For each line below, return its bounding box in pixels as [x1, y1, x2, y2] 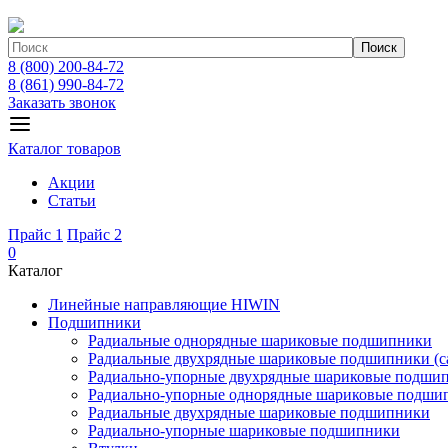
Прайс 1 [8, 226, 63, 243]
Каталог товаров [8, 140, 121, 157]
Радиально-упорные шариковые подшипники [88, 422, 400, 439]
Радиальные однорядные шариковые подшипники [88, 332, 432, 349]
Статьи [48, 192, 96, 209]
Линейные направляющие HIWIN [48, 296, 280, 313]
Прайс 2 [67, 226, 122, 243]
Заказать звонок [8, 94, 116, 111]
